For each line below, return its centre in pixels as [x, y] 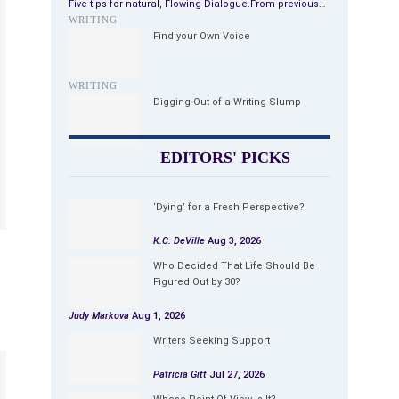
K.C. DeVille [180, 240]
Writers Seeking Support [212, 340]
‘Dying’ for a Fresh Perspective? [229, 207]
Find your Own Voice [202, 36]
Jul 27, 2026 [237, 374]
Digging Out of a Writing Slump [227, 102]
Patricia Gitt [181, 374]
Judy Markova [100, 315]
